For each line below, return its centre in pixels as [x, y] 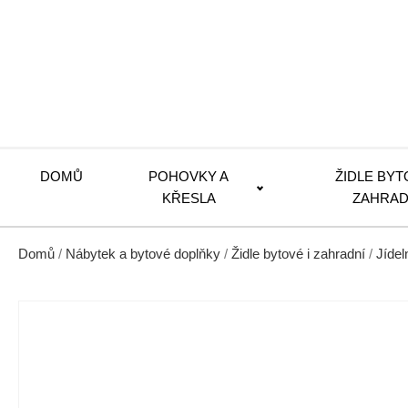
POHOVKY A [189, 176]
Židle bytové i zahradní [298, 254]
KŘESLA [189, 198]
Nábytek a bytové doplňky [143, 254]
